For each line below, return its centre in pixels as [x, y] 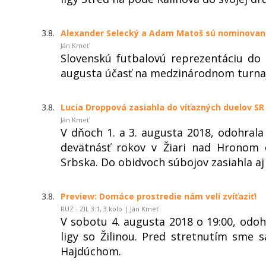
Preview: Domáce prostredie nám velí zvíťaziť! [159, 196]
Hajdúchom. [91, 251]
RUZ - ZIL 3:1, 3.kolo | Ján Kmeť [110, 208]
